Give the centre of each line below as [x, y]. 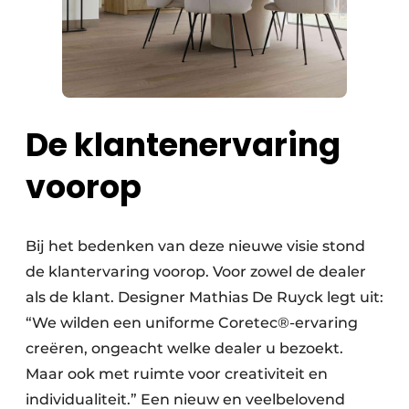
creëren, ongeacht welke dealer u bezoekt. [184, 349]
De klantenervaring [183, 145]
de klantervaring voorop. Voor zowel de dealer [196, 272]
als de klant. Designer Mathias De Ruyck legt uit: [204, 298]
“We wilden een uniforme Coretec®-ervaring [192, 323]
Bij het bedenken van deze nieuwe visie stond [195, 246]
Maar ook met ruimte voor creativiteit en [177, 374]
